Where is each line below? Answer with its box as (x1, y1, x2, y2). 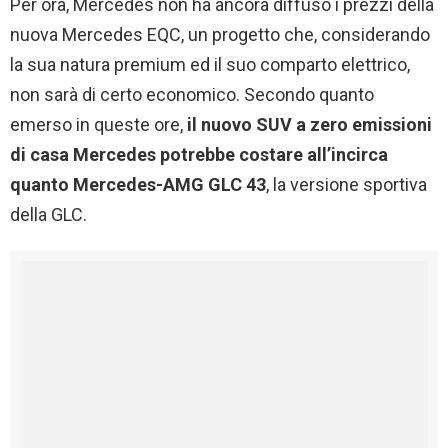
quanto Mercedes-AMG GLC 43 (10, 174, 266, 196)
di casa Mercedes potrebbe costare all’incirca (10, 144, 388, 166)
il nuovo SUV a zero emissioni (183, 114, 432, 136)
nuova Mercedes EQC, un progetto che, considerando (10, 24, 430, 46)
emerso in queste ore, (10, 114, 183, 136)
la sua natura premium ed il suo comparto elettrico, (10, 54, 410, 76)
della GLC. (10, 204, 87, 226)
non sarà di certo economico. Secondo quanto (10, 84, 374, 106)
